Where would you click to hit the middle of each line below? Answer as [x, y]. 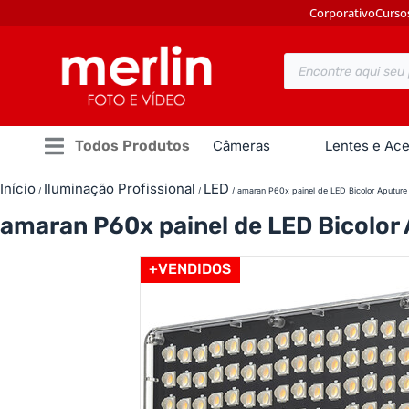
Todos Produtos [132, 146]
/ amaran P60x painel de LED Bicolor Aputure [318, 190]
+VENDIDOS [190, 269]
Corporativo [342, 13]
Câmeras [241, 146]
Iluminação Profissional [120, 189]
